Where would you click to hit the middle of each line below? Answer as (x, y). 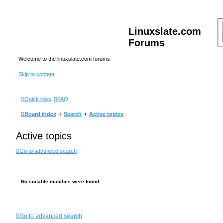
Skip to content (36, 74)
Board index (40, 114)
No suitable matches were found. (61, 181)
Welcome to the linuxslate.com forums (64, 59)
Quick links (38, 99)
